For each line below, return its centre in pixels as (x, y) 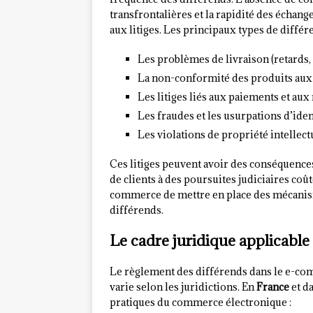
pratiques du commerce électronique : (201, 303)
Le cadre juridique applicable (210, 241)
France (273, 287)
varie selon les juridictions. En (183, 287)
